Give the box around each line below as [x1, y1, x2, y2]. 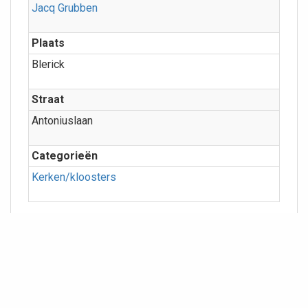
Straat [32, 93, 64, 107]
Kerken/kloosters [32, 170, 116, 184]
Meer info [30, 214, 76, 228]
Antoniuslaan [32, 114, 93, 128]
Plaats [32, 36, 65, 50]
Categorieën [32, 149, 98, 163]
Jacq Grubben [32, 1, 98, 15]
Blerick [32, 58, 65, 71]
